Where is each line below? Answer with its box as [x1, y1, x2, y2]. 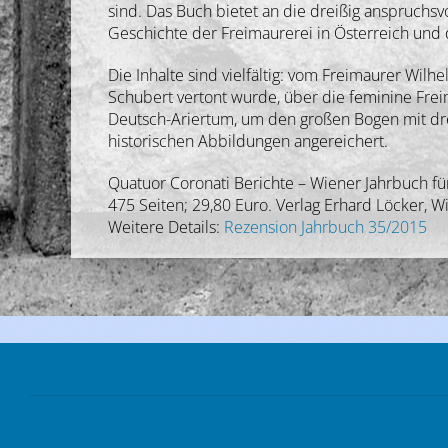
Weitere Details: [108, 216, 225, 239]
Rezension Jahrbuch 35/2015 [224, 216, 428, 239]
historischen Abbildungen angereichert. [108, 130, 389, 153]
